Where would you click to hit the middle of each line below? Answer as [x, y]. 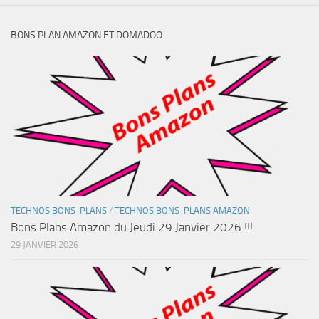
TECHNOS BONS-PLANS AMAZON [182, 211]
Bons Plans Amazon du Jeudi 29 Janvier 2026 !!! [132, 228]
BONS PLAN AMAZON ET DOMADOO [87, 36]
